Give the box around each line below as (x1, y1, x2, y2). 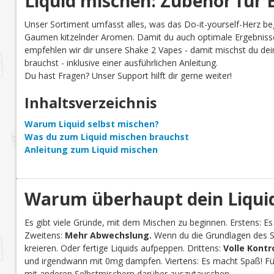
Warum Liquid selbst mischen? (24, 118, 159, 130)
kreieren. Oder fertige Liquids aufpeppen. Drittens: (24, 242, 223, 254)
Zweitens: (24, 229, 65, 242)
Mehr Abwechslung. (64, 229, 152, 242)
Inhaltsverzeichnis (24, 93, 157, 113)
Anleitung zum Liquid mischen (24, 144, 158, 156)
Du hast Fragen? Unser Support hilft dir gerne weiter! (24, 70, 232, 82)
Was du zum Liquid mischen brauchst (24, 131, 189, 143)
